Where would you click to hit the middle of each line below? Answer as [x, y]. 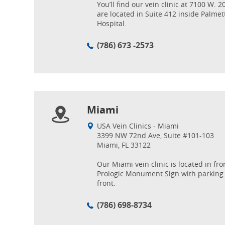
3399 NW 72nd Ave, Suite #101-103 [155, 135]
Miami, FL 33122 [124, 145]
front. [106, 183]
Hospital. [112, 23]
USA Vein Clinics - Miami [138, 126]
